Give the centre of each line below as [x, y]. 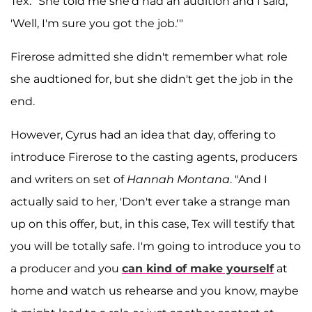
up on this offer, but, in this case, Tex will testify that [153, 224]
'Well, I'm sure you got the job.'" [97, 24]
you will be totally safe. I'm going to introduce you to [156, 247]
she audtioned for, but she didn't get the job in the [152, 79]
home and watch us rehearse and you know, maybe [155, 291]
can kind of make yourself [198, 269]
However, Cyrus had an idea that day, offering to [143, 135]
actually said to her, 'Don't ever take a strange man [150, 202]
